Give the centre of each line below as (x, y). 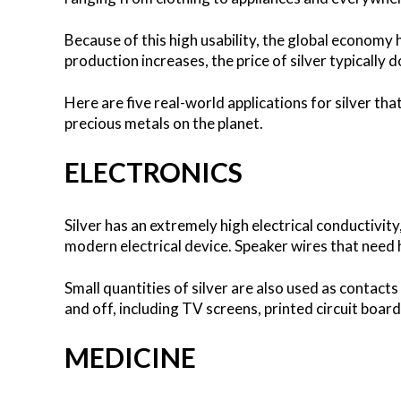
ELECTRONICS (154, 171)
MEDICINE (130, 357)
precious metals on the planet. (164, 123)
